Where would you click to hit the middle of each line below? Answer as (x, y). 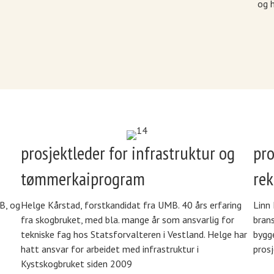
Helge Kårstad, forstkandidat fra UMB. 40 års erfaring (131, 205)
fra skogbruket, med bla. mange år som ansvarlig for (127, 220)
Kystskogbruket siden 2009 (76, 264)
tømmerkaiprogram (83, 179)
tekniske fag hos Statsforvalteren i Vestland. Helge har (134, 235)
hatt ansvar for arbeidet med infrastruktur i (109, 249)
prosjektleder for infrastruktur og (128, 153)
